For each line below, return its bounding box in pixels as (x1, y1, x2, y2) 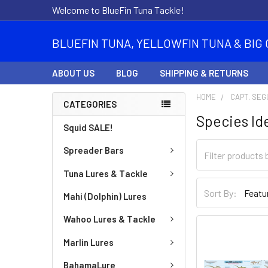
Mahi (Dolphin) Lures (63, 191, 147, 202)
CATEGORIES (63, 99, 117, 109)
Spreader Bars (63, 145, 124, 156)
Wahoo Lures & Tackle (63, 214, 156, 225)
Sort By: (204, 187, 237, 199)
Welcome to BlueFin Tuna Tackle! (52, 4, 184, 16)
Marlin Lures (63, 236, 114, 248)
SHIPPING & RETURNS (160, 68, 248, 78)
